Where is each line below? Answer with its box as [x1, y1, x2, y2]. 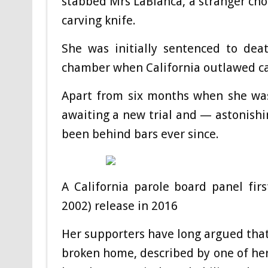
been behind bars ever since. [61, 126, 219, 141]
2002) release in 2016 [61, 198, 181, 213]
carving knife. [61, 13, 136, 28]
